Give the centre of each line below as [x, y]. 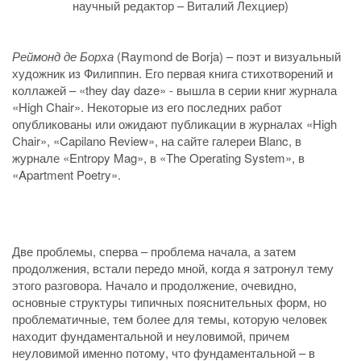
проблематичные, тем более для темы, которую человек [170, 318]
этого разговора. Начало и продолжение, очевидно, [154, 284]
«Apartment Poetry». [66, 175]
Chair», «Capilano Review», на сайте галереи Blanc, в [157, 141]
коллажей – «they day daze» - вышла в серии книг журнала [174, 90]
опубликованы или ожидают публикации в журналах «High [174, 124]
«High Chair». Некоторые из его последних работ [147, 107]
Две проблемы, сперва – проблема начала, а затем [154, 251]
